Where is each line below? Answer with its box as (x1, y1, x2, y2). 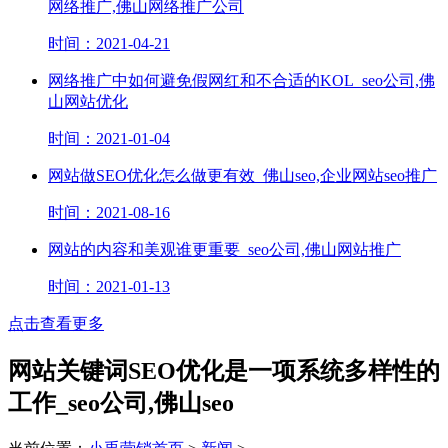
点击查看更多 (8, 314, 104, 332)
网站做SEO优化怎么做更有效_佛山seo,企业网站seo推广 (48, 166, 437, 184)
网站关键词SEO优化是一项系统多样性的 (8, 357, 440, 384)
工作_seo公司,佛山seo (8, 389, 234, 416)
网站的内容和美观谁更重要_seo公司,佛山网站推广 (48, 240, 401, 258)
